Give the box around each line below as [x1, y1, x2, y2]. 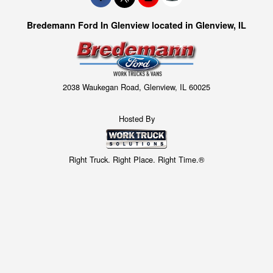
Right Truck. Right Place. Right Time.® [69, 153, 204, 165]
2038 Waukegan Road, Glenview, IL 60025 [63, 80, 210, 93]
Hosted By [118, 113, 155, 125]
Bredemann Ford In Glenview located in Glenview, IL [27, 18, 246, 31]
